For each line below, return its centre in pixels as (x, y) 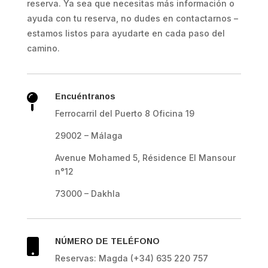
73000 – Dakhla (87, 194)
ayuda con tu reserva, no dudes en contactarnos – (132, 19)
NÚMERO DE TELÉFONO (107, 241)
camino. (43, 48)
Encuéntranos (85, 97)
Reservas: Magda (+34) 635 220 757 (131, 258)
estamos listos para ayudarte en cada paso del (126, 33)
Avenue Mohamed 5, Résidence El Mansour (145, 158)
